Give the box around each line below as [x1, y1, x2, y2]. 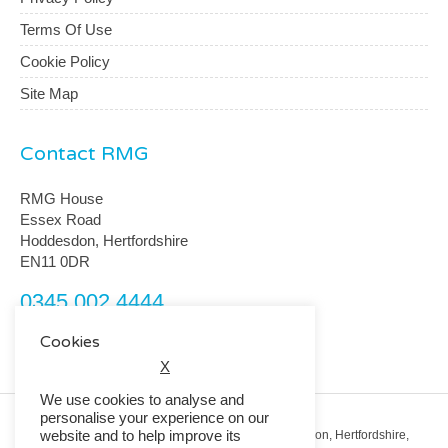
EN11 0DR [20, 252, 90, 270]
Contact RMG [20, 142, 149, 167]
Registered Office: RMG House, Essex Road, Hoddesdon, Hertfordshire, [20, 427, 409, 442]
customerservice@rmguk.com [20, 319, 220, 337]
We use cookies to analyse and [40, 391, 244, 408]
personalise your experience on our [40, 409, 269, 426]
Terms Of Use [20, 21, 112, 39]
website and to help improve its [40, 427, 241, 444]
